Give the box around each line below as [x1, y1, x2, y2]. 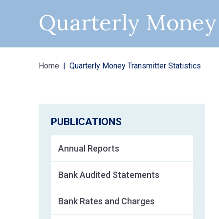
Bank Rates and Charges [58, 196, 155, 206]
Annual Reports [58, 143, 120, 153]
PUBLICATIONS [51, 116, 122, 128]
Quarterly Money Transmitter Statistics [69, 61, 201, 70]
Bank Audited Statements [58, 170, 160, 180]
